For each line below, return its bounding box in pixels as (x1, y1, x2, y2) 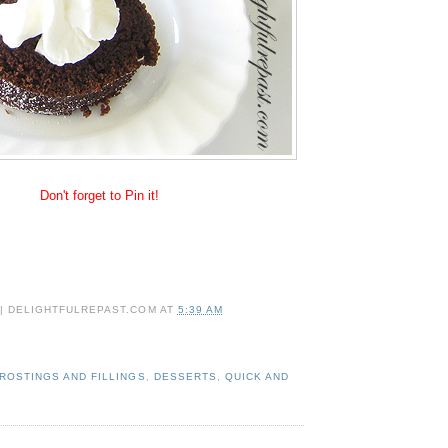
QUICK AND (224, 370, 289, 382)
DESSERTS (153, 370, 217, 382)
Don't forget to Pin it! (39, 187, 159, 203)
